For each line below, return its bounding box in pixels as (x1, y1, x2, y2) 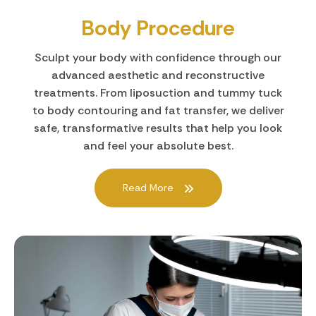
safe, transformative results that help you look (34, 120, 282, 135)
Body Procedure (81, 13, 235, 42)
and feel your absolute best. (83, 138, 233, 153)
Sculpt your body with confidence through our (35, 49, 281, 65)
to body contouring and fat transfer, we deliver (32, 102, 284, 118)
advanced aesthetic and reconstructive (51, 67, 265, 83)
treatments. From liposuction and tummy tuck (34, 85, 282, 100)
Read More (122, 181, 176, 194)
